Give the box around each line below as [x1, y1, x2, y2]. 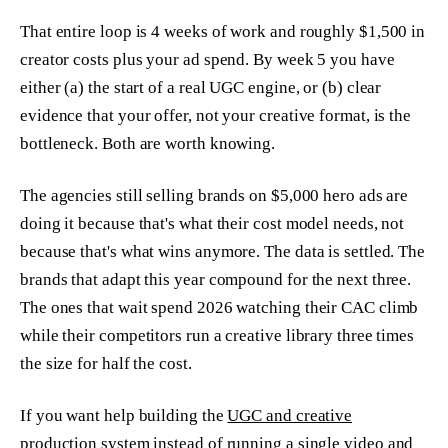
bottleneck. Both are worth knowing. [20, 134, 276, 154]
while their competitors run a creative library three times [20, 325, 415, 345]
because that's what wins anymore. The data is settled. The [20, 241, 426, 261]
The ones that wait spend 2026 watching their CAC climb [20, 297, 419, 317]
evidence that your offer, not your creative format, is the [20, 106, 412, 126]
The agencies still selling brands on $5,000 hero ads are [20, 185, 409, 205]
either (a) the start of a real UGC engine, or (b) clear [20, 78, 382, 98]
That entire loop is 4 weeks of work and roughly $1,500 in [20, 22, 426, 42]
